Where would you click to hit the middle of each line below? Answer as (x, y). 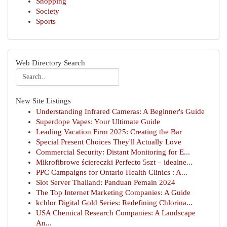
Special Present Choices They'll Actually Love (109, 142)
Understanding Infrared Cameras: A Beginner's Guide (120, 111)
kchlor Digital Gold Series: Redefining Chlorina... (114, 203)
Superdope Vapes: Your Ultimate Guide (98, 122)
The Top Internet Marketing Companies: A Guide (113, 193)
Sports (46, 21)
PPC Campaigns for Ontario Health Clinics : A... (112, 172)
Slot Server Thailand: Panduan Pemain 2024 (106, 182)
